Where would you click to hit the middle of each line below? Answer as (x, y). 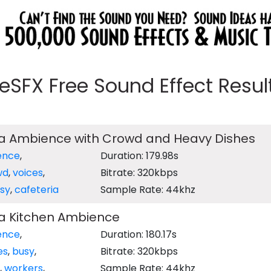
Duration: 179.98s (140, 156)
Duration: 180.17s (139, 234)
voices (28, 173)
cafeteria (36, 190)
